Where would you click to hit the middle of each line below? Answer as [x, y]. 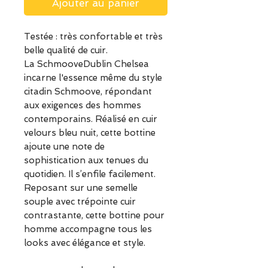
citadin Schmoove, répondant [88, 92]
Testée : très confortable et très [93, 37]
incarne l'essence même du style [93, 78]
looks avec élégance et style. [85, 243]
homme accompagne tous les [88, 229]
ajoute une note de [64, 147]
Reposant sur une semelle [81, 188]
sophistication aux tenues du [86, 161]
